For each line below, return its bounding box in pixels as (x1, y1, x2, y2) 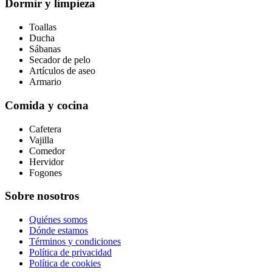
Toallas (29, 22, 56, 33)
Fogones (29, 167, 62, 178)
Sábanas (29, 44, 61, 55)
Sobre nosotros (5, 189, 79, 203)
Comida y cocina (5, 98, 89, 112)
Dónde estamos (29, 225, 88, 236)
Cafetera (29, 123, 61, 134)
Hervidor (29, 156, 64, 167)
